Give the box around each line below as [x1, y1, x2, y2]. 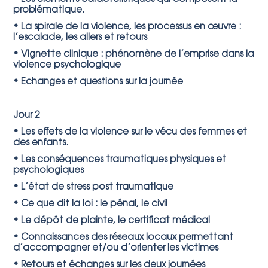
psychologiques [13, 166, 84, 175]
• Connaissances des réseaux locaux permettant [13, 233, 234, 242]
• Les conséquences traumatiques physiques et [13, 156, 227, 165]
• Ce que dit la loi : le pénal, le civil [13, 200, 168, 209]
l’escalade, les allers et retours [13, 33, 148, 42]
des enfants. [13, 139, 69, 148]
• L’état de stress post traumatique [13, 183, 174, 192]
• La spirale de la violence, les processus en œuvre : [13, 23, 242, 32]
